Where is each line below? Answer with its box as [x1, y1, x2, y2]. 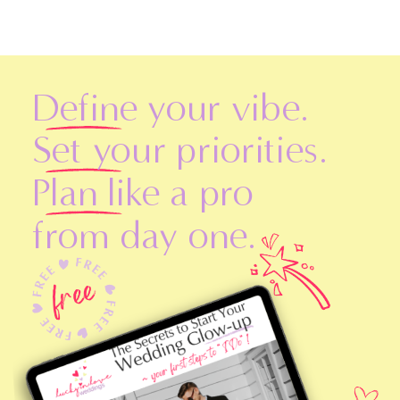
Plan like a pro [32, 168, 254, 215]
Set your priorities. [32, 126, 328, 173]
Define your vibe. [32, 83, 309, 130]
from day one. [32, 211, 257, 258]
